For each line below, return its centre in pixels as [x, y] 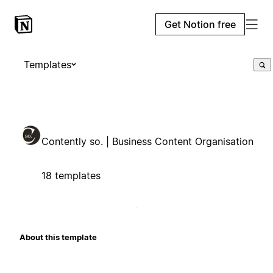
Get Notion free [200, 24]
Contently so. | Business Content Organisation [147, 141]
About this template [58, 237]
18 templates [71, 175]
